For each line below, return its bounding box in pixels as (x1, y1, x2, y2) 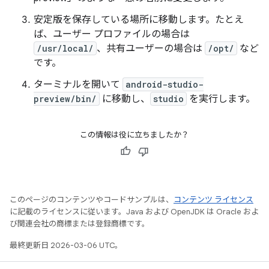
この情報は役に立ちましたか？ (80, 130, 189, 140)
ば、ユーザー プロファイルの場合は (34, 28, 190, 40)
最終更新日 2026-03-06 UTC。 (10, 240, 122, 250)
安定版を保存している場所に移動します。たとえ (34, 14, 244, 26)
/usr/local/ (37, 43, 94, 54)
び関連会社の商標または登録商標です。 (10, 219, 150, 229)
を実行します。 (187, 93, 255, 105)
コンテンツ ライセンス (174, 195, 253, 205)
